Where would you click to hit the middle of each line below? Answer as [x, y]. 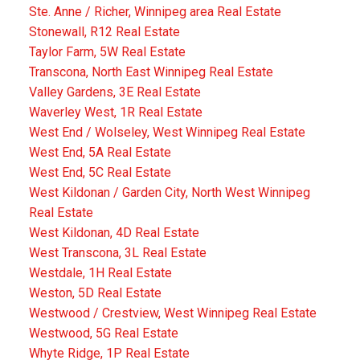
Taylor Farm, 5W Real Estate [107, 52]
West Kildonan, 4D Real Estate [114, 233]
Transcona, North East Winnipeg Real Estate [151, 72]
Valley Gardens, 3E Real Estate [115, 92]
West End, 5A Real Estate [100, 153]
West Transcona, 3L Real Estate [117, 253]
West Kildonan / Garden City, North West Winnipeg [169, 193]
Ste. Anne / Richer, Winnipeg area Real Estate [155, 12]
